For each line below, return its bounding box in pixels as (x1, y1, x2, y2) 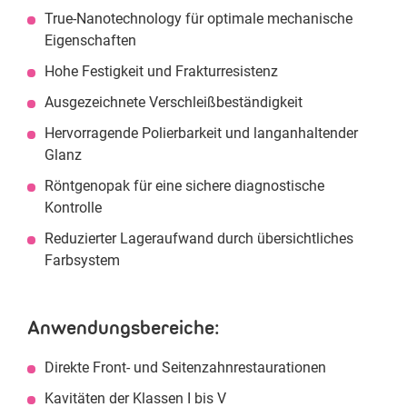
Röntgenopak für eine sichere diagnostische (45, 177, 324, 194)
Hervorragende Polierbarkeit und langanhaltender (45, 124, 358, 142)
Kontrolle (45, 199, 102, 216)
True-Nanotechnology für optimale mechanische (45, 10, 352, 27)
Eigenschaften (45, 32, 136, 49)
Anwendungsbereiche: (27, 315, 220, 340)
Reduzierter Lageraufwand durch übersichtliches (45, 230, 353, 247)
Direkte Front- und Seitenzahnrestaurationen (45, 359, 326, 376)
